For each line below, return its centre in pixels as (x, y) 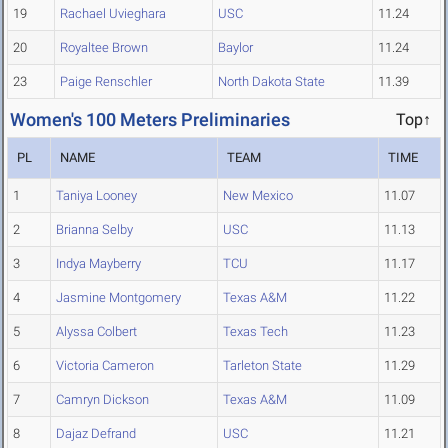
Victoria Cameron (105, 366)
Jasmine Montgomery (118, 298)
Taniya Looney (96, 196)
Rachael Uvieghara (113, 14)
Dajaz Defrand (96, 434)
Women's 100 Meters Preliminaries (150, 120)
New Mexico (258, 196)
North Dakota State (271, 82)
